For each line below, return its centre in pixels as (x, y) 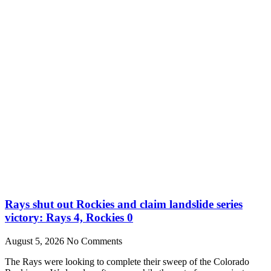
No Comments (94, 241)
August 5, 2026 (36, 241)
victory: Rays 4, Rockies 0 (69, 218)
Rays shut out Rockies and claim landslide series (124, 204)
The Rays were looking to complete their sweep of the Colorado (127, 262)
